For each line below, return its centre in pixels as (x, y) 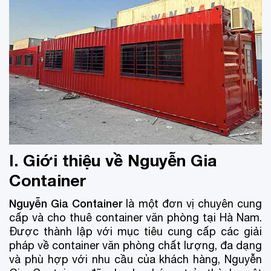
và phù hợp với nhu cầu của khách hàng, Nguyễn (135, 259)
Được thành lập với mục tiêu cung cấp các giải (135, 231)
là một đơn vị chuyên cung (192, 203)
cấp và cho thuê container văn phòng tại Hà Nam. (135, 217)
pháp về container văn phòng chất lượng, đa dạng (135, 245)
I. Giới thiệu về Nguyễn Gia (113, 160)
